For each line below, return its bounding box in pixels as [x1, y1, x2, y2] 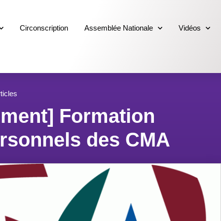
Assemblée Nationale [84, 24, 153, 33]
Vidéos [179, 24, 201, 33]
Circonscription [20, 24, 69, 33]
